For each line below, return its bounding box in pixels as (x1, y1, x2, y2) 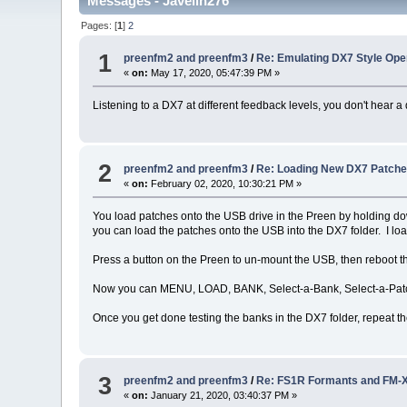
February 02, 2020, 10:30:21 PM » (148, 177, 303, 189)
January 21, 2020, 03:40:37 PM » (148, 390, 298, 402)
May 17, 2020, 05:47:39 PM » (148, 67, 281, 79)
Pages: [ (81, 19, 118, 31)
